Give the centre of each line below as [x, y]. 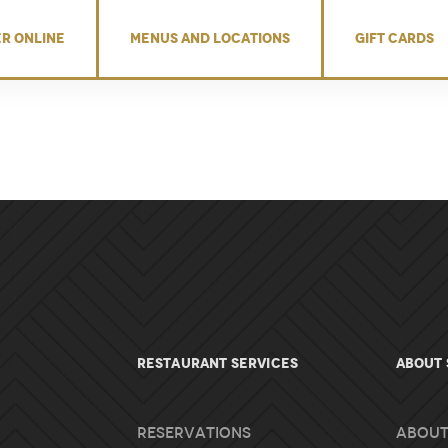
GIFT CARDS [394, 38]
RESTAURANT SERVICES [217, 363]
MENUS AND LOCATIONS [210, 38]
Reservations [193, 433]
